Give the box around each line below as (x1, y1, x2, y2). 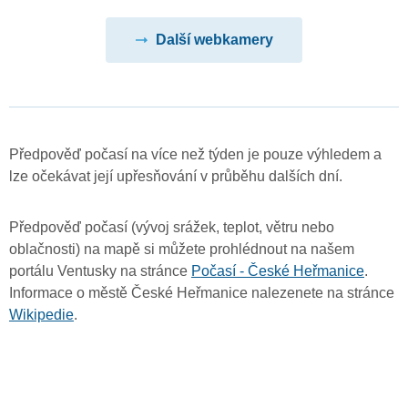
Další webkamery (155, 32, 273, 48)
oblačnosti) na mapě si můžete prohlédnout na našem (9, 240, 354, 257)
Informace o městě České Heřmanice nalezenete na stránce (9, 284, 394, 301)
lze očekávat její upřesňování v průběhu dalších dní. (9, 168, 342, 184)
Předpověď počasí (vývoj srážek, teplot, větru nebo (9, 219, 334, 235)
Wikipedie (9, 306, 74, 322)
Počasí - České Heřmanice (191, 262, 364, 279)
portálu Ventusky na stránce (9, 262, 191, 279)
